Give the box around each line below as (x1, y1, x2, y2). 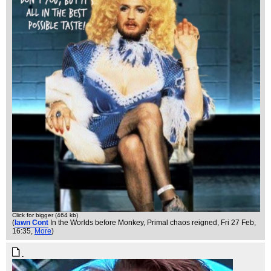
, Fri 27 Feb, (217, 218, 256, 227)
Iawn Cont (15, 218, 48, 227)
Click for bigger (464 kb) (12, 212, 78, 219)
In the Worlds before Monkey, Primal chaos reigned (50, 218, 217, 227)
